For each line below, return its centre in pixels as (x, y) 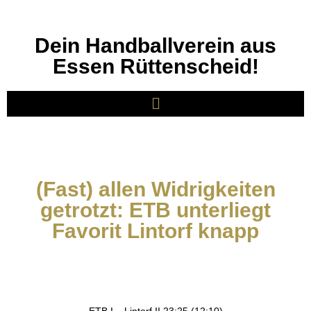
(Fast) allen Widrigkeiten (155, 190)
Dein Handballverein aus (155, 45)
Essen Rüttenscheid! (155, 66)
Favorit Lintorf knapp (155, 231)
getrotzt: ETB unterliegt (155, 210)
